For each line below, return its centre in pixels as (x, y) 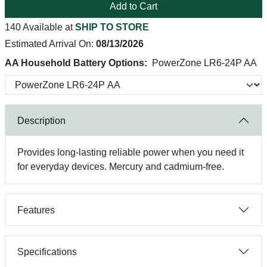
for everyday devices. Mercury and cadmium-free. (121, 167)
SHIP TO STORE (112, 27)
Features (36, 210)
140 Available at (40, 27)
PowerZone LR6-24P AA (204, 63)
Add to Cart (133, 6)
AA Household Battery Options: (76, 63)
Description (41, 120)
